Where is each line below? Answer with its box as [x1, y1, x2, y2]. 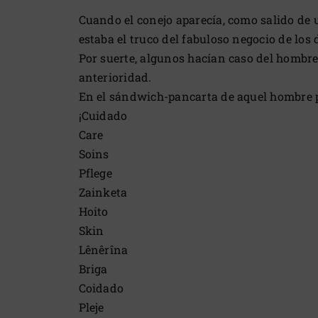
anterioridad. [78, 70, 152, 85]
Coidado [78, 280, 124, 296]
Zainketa [78, 185, 128, 200]
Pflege [78, 165, 112, 181]
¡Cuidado [78, 108, 128, 124]
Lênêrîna [78, 242, 128, 258]
